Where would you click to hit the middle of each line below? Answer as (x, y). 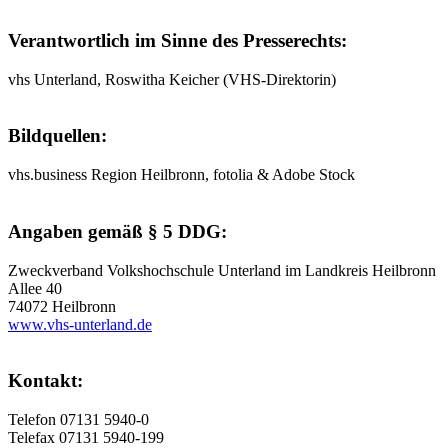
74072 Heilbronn (62, 306)
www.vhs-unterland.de (80, 324)
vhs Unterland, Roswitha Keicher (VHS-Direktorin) (172, 79)
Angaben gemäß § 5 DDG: (117, 231)
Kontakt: (45, 381)
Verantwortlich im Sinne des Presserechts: (177, 40)
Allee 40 (35, 288)
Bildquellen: (57, 136)
